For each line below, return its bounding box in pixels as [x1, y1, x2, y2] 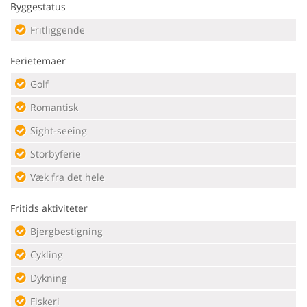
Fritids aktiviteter [10, 201, 88, 214]
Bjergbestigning [30, 225, 103, 238]
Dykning [30, 271, 67, 284]
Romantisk [30, 101, 78, 114]
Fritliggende [30, 23, 85, 36]
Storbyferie [30, 147, 81, 160]
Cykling [30, 248, 63, 261]
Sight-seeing [30, 124, 87, 137]
